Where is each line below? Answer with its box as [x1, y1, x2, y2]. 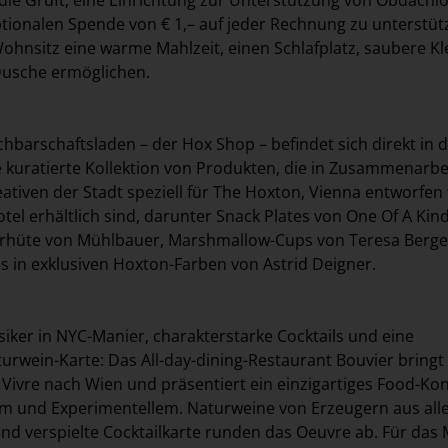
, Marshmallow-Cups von [160, 228, 349, 251]
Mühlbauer [77, 228, 160, 251]
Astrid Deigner [263, 252, 372, 275]
